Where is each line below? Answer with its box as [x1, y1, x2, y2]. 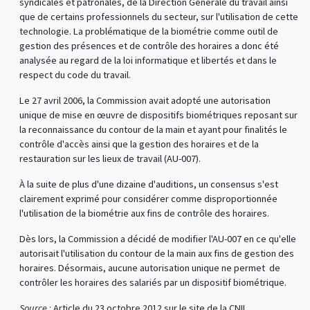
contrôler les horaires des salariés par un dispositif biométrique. [19, 276, 286, 289]
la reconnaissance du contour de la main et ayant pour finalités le [19, 123, 287, 136]
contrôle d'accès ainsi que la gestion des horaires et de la [19, 138, 259, 151]
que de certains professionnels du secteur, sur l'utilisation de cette [19, 10, 298, 24]
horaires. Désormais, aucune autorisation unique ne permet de [19, 262, 280, 275]
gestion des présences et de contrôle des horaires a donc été [19, 39, 279, 53]
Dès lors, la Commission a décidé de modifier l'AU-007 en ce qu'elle [19, 232, 296, 246]
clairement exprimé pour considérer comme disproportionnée [19, 192, 277, 206]
